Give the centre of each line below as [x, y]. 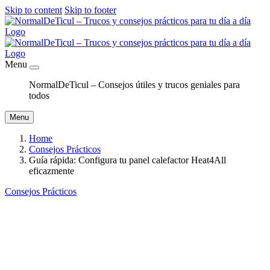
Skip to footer [90, 10]
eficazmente [52, 171]
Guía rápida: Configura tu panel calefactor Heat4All [127, 160]
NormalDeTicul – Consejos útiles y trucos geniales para [134, 85]
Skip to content [33, 10]
